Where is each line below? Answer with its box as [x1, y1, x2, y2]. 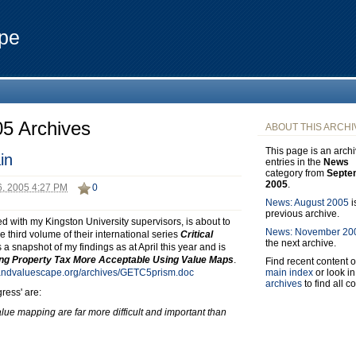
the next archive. [265, 238, 336, 250]
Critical [180, 229, 213, 241]
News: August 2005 [265, 197, 349, 209]
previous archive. [265, 208, 339, 220]
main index [265, 267, 313, 279]
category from [265, 168, 327, 180]
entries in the [265, 157, 323, 168]
